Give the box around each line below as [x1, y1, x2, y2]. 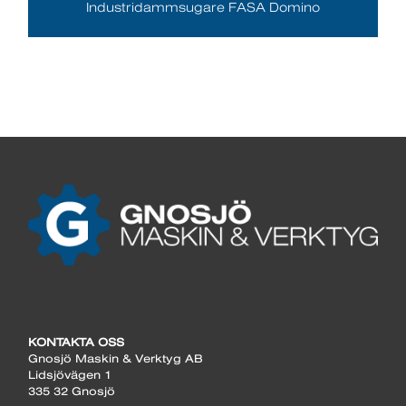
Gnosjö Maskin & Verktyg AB [28, 351, 204, 365]
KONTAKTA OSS [28, 334, 125, 349]
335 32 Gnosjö [28, 383, 116, 398]
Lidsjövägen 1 [28, 367, 112, 382]
